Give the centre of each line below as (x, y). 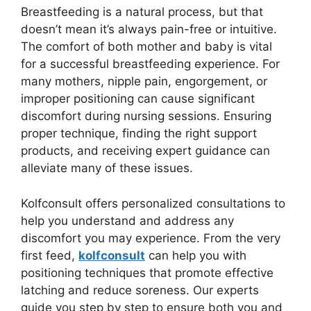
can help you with (196, 255)
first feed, (50, 255)
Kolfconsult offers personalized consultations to (153, 203)
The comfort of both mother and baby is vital (146, 47)
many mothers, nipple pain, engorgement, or (144, 81)
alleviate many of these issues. (107, 168)
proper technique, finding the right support (139, 133)
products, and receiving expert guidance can (145, 151)
